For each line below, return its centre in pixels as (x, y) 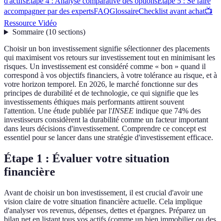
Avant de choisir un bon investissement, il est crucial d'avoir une (103, 193)
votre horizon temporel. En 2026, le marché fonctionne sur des (101, 84)
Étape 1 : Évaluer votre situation (87, 159)
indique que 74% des (167, 111)
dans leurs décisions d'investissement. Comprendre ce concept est (105, 129)
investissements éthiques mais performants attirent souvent (94, 102)
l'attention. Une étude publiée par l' (58, 111)
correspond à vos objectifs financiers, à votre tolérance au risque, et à (110, 75)
